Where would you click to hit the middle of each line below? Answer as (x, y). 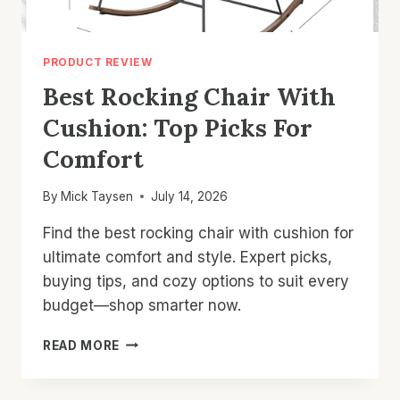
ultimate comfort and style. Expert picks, (187, 257)
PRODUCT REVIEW (98, 62)
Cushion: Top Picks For (178, 127)
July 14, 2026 (190, 196)
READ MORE (82, 345)
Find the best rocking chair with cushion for (198, 233)
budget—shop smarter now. (142, 305)
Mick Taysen (97, 196)
